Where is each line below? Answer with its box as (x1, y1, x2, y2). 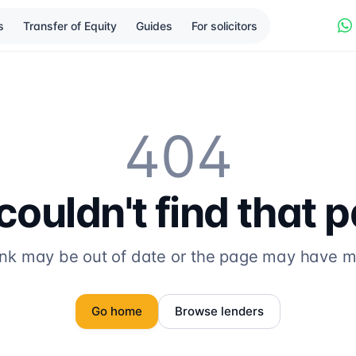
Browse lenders (175, 304, 264, 319)
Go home (91, 304, 142, 319)
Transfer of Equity (22, 18, 117, 33)
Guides (135, 18, 172, 33)
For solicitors (191, 18, 257, 33)
